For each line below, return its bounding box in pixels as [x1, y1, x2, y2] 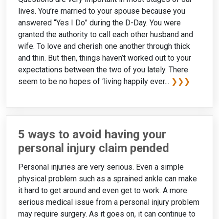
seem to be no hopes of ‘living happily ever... [18, 76, 171, 86]
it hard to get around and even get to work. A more [18, 185, 187, 195]
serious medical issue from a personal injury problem [18, 197, 199, 207]
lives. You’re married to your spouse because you [18, 6, 185, 16]
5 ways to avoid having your [18, 127, 166, 141]
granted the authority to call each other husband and [18, 29, 193, 39]
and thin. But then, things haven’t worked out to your [18, 53, 191, 63]
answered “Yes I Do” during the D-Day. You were [18, 18, 181, 27]
